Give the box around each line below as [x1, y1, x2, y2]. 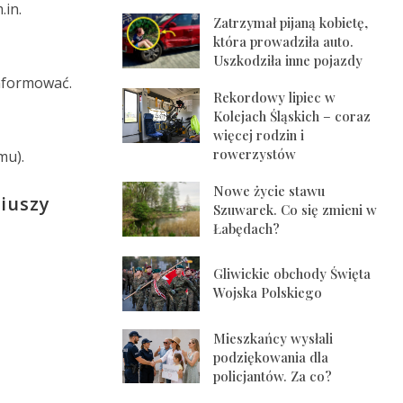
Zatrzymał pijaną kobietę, [213, 13, 369, 32]
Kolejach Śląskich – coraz [213, 107, 372, 126]
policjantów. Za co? [213, 366, 333, 385]
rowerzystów [213, 145, 297, 164]
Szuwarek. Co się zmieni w [213, 201, 378, 219]
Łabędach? [213, 219, 281, 238]
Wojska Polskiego [213, 283, 323, 302]
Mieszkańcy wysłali [213, 328, 334, 347]
